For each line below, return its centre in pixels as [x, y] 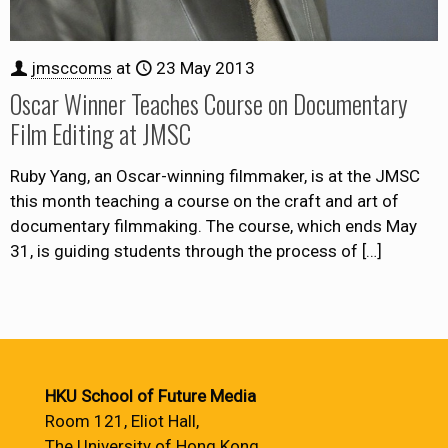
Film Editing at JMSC [100, 134]
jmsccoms [71, 68]
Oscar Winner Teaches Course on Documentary [209, 104]
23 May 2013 [205, 68]
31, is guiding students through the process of [184, 251]
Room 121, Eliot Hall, [122, 421]
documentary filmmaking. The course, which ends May [213, 226]
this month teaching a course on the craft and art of [204, 201]
